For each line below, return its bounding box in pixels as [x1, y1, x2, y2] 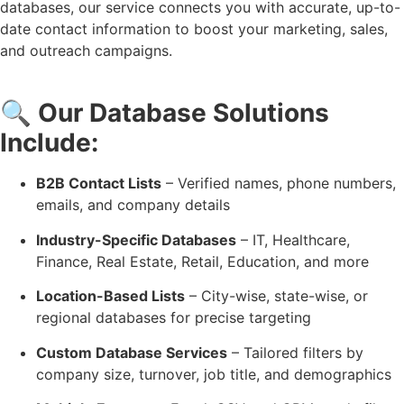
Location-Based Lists [36, 287, 185, 306]
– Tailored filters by [227, 343, 363, 362]
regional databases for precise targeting [36, 308, 311, 327]
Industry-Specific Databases [36, 230, 236, 249]
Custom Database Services [36, 343, 227, 362]
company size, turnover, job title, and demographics [36, 364, 391, 383]
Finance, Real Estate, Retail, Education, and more [36, 252, 369, 271]
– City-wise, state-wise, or [185, 287, 368, 306]
